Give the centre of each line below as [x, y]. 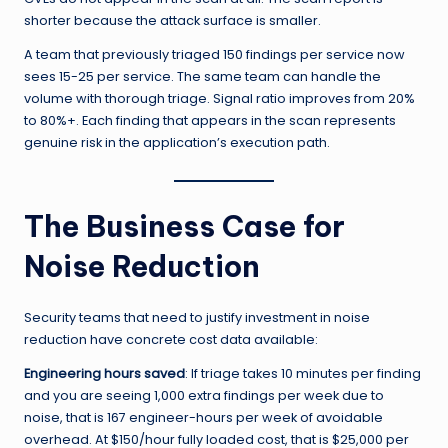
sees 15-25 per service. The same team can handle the [202, 76]
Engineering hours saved [104, 374]
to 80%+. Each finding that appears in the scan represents [210, 120]
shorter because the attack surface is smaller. [172, 20]
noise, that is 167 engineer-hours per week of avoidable [203, 418]
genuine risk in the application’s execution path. [177, 142]
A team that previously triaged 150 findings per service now [214, 54]
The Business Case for [184, 227]
